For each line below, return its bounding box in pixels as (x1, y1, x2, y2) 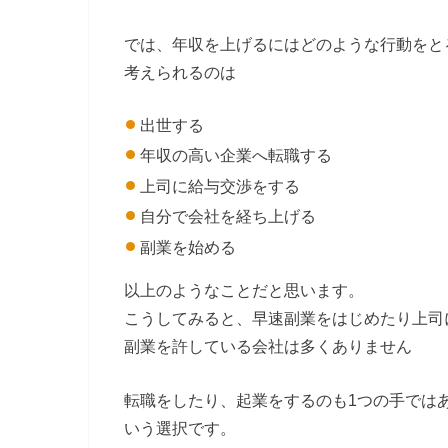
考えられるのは (124, 63, 236, 82)
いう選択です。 (124, 418, 236, 437)
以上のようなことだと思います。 (124, 280, 364, 299)
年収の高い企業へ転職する (140, 146, 333, 165)
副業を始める (140, 238, 237, 257)
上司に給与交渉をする (140, 176, 301, 195)
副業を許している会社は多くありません (124, 336, 412, 355)
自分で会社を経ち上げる (140, 207, 317, 226)
